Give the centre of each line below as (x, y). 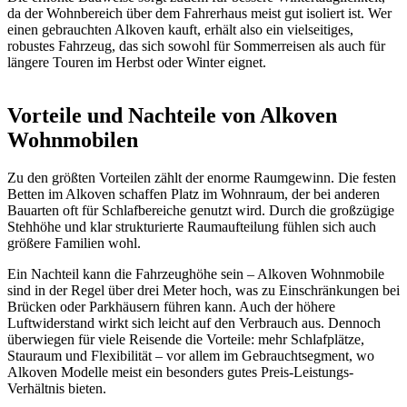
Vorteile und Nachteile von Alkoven (172, 115)
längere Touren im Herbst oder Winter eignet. (137, 62)
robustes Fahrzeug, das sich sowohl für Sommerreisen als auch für (196, 45)
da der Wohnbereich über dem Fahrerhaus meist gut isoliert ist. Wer (199, 13)
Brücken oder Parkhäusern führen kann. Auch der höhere (171, 307)
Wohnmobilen (73, 139)
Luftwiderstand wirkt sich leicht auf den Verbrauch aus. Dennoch (194, 323)
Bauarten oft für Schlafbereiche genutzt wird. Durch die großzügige (201, 211)
